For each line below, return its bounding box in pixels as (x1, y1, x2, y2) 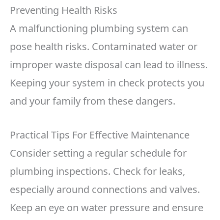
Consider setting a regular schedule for (10, 146, 187, 160)
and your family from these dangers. (10, 94, 175, 108)
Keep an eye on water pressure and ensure (10, 201, 203, 215)
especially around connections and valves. (10, 183, 200, 196)
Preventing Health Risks (10, 3, 117, 17)
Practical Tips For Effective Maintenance (10, 128, 190, 142)
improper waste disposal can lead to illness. (10, 58, 208, 72)
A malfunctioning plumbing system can (10, 22, 188, 35)
